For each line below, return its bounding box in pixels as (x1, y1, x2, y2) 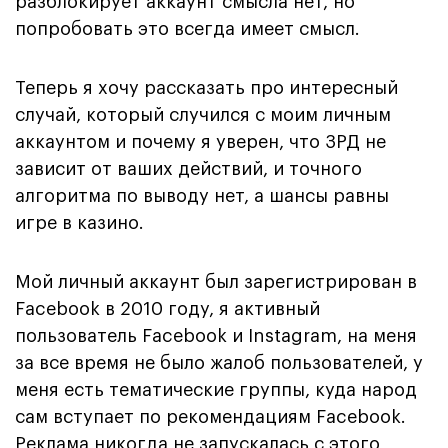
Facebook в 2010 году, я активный (15, 299, 320, 318)
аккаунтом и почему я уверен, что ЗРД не (15, 132, 386, 151)
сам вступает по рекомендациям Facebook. (15, 407, 406, 426)
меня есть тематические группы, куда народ (15, 380, 417, 399)
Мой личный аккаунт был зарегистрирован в (15, 272, 417, 291)
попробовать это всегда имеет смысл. (15, 19, 360, 38)
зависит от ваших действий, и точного (15, 159, 362, 178)
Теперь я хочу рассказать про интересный (15, 78, 398, 97)
